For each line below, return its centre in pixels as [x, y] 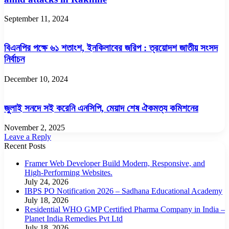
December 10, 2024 [36, 79]
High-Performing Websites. [68, 173]
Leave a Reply [28, 137]
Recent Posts [25, 146]
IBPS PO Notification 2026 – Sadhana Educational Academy [123, 191]
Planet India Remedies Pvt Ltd [74, 219]
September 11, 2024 [36, 19]
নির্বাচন [14, 59]
